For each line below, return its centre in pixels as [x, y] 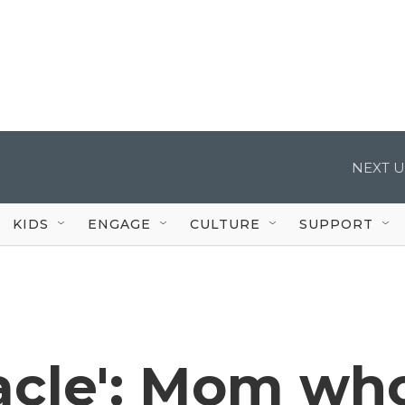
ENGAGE [119, 224]
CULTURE [225, 224]
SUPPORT [336, 224]
